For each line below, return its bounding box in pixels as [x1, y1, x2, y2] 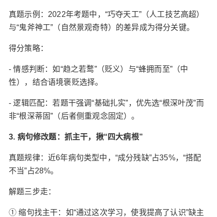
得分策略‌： [8, 44, 48, 52]
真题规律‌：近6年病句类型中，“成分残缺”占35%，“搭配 [8, 154, 201, 162]
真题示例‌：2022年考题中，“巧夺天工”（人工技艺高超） [8, 10, 204, 18]
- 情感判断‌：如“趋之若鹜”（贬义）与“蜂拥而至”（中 [8, 65, 188, 73]
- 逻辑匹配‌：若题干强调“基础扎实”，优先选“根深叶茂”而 [8, 99, 204, 107]
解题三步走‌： [8, 187, 56, 196]
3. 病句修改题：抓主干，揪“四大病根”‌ [8, 133, 143, 141]
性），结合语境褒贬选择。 [8, 78, 103, 86]
